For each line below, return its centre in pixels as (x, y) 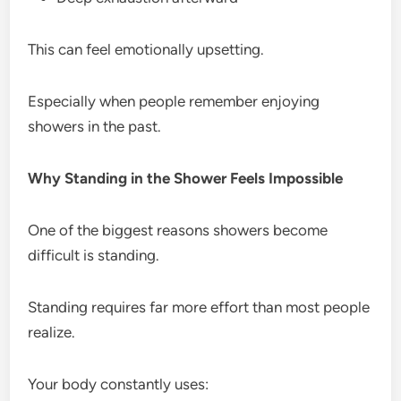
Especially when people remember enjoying (174, 101)
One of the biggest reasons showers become (178, 230)
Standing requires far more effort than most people (199, 307)
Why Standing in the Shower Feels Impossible (186, 178)
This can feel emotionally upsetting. (146, 49)
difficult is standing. (94, 255)
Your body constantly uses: (119, 384)
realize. (52, 332)
